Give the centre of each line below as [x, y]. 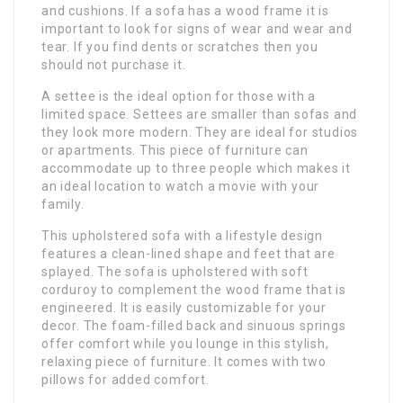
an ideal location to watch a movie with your [181, 186]
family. [63, 204]
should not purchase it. [114, 64]
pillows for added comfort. [125, 379]
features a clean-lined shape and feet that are [188, 253]
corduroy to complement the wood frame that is [194, 289]
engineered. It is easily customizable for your [184, 307]
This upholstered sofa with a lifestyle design [182, 235]
